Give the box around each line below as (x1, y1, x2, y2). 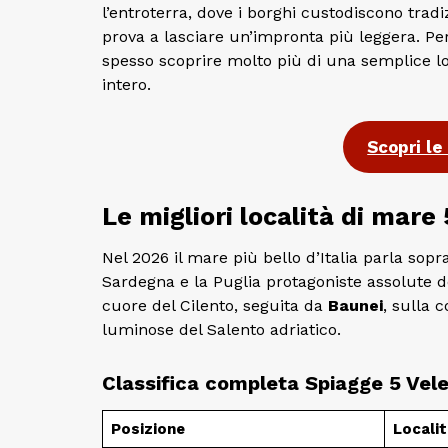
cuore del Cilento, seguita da (102, 295, 328, 315)
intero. (102, 75, 151, 95)
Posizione (110, 419, 185, 438)
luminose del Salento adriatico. (102, 319, 341, 339)
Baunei (328, 295, 383, 315)
